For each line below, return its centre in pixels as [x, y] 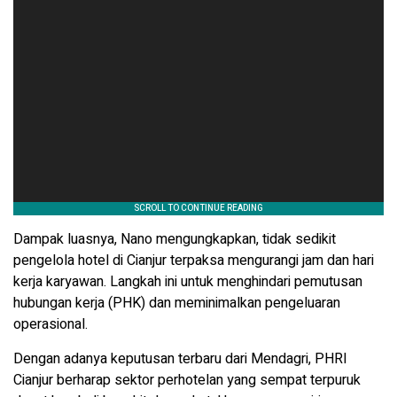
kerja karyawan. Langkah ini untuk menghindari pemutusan [188, 282]
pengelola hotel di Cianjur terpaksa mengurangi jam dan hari [194, 261]
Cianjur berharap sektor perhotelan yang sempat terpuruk [187, 381]
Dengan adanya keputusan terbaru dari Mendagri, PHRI [180, 359]
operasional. [51, 325]
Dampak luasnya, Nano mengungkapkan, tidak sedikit [175, 240]
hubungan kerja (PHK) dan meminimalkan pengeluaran [177, 304]
